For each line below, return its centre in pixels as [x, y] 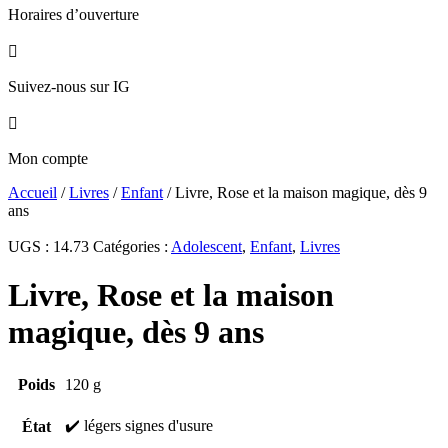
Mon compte [48, 158]
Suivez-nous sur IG [69, 86]
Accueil [32, 192]
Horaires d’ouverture [73, 14]
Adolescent [206, 246]
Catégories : [132, 246]
